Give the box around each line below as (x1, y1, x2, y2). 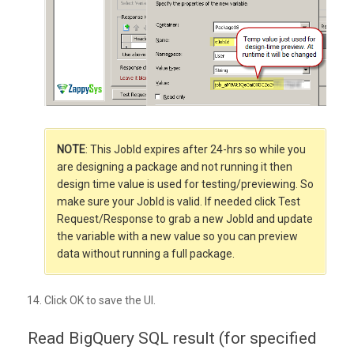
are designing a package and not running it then (57, 160, 292, 174)
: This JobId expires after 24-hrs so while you (85, 143, 306, 156)
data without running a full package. (57, 247, 235, 261)
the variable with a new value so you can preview (57, 230, 298, 243)
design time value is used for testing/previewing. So (57, 178, 314, 191)
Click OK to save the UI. (44, 294, 156, 307)
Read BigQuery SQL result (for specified (28, 329, 317, 348)
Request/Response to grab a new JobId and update (57, 213, 313, 226)
